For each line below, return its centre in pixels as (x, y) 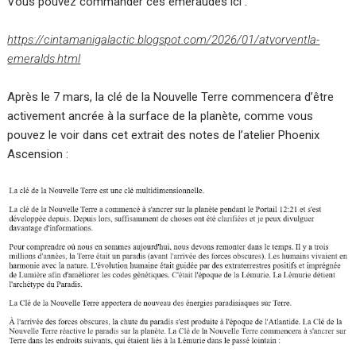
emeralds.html (44, 58)
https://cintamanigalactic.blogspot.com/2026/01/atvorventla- (164, 39)
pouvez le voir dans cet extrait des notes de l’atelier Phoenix (164, 135)
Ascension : (38, 154)
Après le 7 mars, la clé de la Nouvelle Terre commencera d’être (171, 97)
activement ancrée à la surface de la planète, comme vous (161, 116)
